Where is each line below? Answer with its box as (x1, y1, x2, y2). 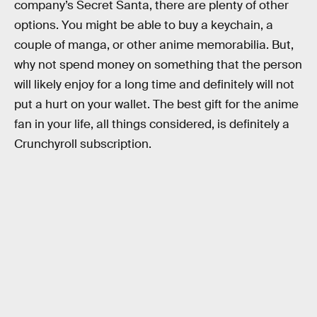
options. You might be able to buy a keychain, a (14, 18, 273, 33)
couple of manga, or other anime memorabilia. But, (14, 38, 294, 52)
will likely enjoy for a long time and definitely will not (14, 77, 294, 92)
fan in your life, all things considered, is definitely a (14, 117, 289, 132)
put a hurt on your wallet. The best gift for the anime (14, 97, 299, 112)
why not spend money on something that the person (14, 57, 302, 72)
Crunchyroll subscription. (14, 137, 151, 151)
